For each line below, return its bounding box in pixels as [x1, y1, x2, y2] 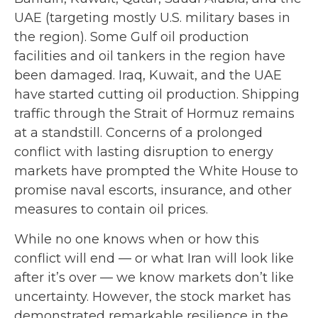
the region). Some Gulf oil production [14, 29, 249, 45]
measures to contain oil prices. [14, 202, 208, 218]
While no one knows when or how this [14, 231, 259, 248]
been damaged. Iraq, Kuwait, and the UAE [14, 67, 282, 84]
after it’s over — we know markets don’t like [14, 270, 294, 286]
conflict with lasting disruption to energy [14, 144, 273, 160]
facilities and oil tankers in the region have [14, 48, 285, 65]
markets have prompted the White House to [14, 163, 298, 180]
